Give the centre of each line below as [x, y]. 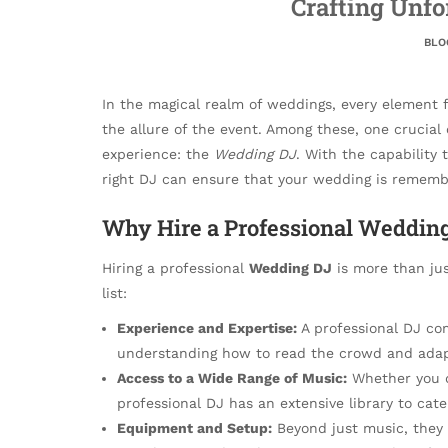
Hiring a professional [175, 267]
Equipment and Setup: [194, 427]
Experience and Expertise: [207, 327]
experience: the [158, 154]
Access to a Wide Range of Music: [232, 377]
